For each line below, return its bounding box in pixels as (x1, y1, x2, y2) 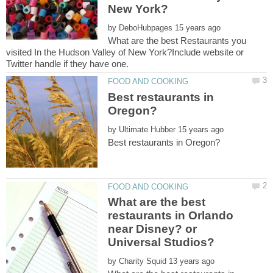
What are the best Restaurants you (108, 35, 247, 46)
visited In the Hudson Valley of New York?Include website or (6, 47, 244, 58)
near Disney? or (108, 222, 197, 236)
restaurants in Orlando (108, 209, 234, 222)
